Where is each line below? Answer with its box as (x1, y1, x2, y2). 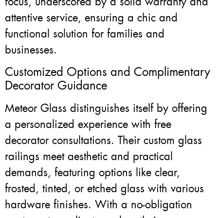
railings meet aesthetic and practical (5, 149, 173, 163)
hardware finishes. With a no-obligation (5, 197, 192, 212)
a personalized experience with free (5, 117, 171, 131)
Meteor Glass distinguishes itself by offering (5, 101, 207, 115)
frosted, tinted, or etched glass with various (5, 181, 204, 196)
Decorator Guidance (5, 77, 107, 93)
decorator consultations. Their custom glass (5, 133, 202, 147)
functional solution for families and (5, 27, 164, 41)
